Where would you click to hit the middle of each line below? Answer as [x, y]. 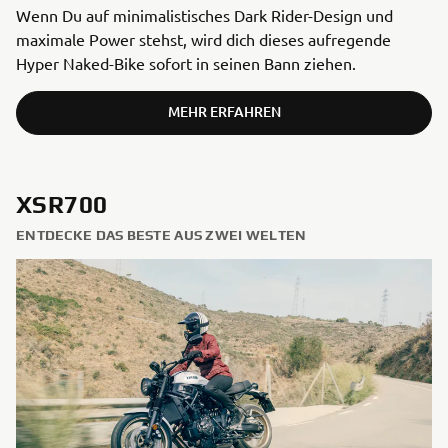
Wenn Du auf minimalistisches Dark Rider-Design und [204, 15]
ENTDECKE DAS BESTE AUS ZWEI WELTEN [161, 235]
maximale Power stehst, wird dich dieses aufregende [203, 39]
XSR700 [62, 205]
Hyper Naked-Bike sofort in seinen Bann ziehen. [188, 63]
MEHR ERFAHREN [224, 112]
